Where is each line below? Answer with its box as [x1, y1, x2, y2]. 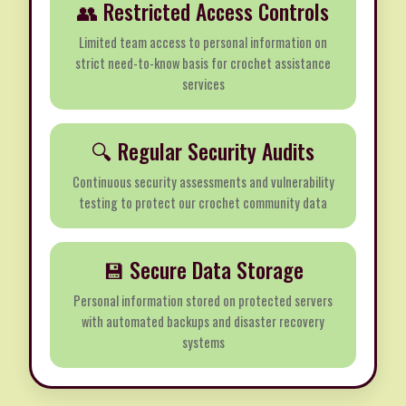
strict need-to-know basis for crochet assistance [75, 53, 331, 73]
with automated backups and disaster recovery [82, 312, 324, 332]
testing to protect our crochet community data [79, 193, 327, 213]
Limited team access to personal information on [79, 33, 327, 53]
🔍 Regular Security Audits [92, 135, 314, 168]
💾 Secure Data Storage [102, 254, 304, 286]
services [181, 74, 225, 94]
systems [181, 333, 225, 353]
